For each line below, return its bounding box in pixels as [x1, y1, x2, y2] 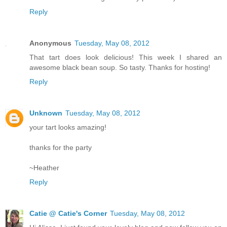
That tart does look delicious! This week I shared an [29, 53, 222, 61]
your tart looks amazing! [29, 123, 106, 131]
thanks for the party [29, 143, 92, 152]
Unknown [29, 108, 62, 117]
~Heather [29, 163, 59, 172]
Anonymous [29, 39, 71, 47]
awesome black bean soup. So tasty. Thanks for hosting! [29, 63, 210, 71]
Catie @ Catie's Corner [29, 209, 107, 217]
